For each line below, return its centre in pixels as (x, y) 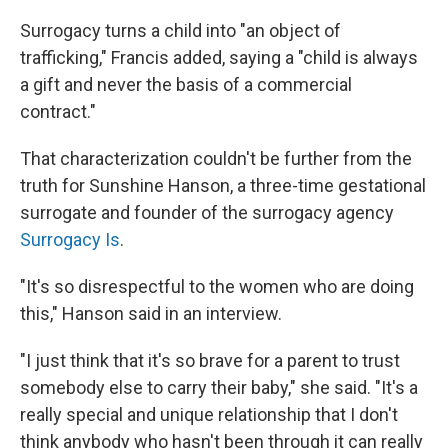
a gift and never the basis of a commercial (186, 85)
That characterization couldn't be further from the (216, 159)
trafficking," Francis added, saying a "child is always (219, 58)
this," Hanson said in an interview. (151, 314)
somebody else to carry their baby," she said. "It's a (219, 388)
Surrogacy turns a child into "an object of (180, 31)
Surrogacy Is (70, 240)
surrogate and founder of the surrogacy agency (207, 213)
